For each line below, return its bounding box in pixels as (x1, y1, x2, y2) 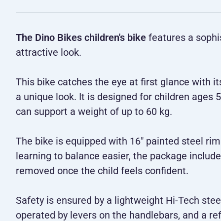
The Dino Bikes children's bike (16, 31, 146, 43)
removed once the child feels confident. (16, 164, 188, 177)
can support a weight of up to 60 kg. (16, 105, 172, 117)
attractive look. (16, 46, 81, 58)
